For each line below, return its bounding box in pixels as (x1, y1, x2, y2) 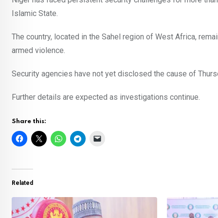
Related (12, 180, 33, 187)
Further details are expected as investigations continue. (12, 92, 200, 102)
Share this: (12, 118, 46, 125)
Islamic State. (12, 9, 58, 18)
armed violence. (12, 46, 65, 55)
